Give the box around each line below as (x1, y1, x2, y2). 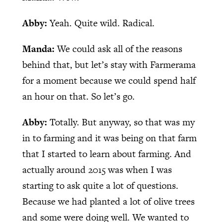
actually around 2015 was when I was (22, 163, 172, 176)
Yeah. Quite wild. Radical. (49, 16, 155, 30)
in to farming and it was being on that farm (22, 131, 197, 145)
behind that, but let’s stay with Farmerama (22, 57, 196, 71)
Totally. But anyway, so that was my (49, 115, 195, 129)
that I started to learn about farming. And (22, 147, 191, 161)
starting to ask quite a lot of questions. (22, 178, 178, 192)
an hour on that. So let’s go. (22, 89, 135, 103)
